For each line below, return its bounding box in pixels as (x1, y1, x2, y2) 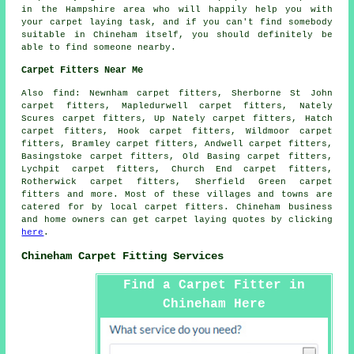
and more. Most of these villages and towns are (60, 190, 333, 200)
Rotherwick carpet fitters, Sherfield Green (21, 177, 299, 187)
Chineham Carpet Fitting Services (21, 249, 224, 262)
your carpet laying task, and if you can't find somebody (21, 17, 333, 28)
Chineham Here (162, 297, 265, 312)
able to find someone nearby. (21, 43, 177, 53)
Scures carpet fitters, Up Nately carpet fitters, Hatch (21, 114, 333, 124)
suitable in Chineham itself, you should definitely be (21, 30, 333, 40)
